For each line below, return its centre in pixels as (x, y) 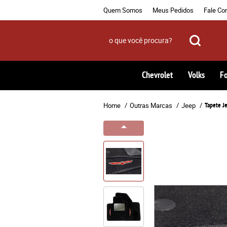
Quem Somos (123, 10)
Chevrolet (157, 75)
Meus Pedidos (173, 10)
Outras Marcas (151, 105)
